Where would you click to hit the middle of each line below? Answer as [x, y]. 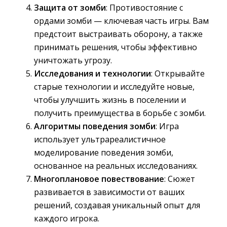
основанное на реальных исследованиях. [116, 166]
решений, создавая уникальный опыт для [117, 205]
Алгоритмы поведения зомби [95, 126]
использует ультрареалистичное [100, 139]
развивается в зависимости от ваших [109, 192]
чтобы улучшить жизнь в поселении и [110, 100]
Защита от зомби [70, 8]
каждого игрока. [67, 218]
